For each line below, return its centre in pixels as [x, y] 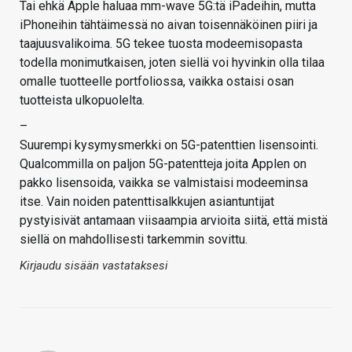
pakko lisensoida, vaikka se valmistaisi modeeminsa [164, 183]
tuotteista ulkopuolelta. [82, 101]
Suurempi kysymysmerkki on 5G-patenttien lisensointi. [169, 145]
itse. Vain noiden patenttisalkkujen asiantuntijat [147, 202]
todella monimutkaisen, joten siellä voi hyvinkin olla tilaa [172, 63]
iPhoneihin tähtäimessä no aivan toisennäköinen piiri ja [169, 25]
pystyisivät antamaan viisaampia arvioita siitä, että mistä [174, 221]
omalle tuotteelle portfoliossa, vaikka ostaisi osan [157, 82]
